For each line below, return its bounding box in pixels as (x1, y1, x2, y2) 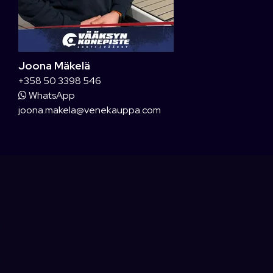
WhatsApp (27, 88, 75, 102)
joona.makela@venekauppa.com (18, 103, 161, 116)
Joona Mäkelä (18, 58, 90, 73)
